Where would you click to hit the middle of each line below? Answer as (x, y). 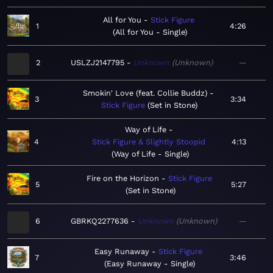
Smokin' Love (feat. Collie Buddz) (145, 93)
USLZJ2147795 (97, 63)
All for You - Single (150, 32)
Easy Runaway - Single (149, 264)
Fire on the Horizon (122, 179)
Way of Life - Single (150, 154)
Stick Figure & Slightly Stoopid (149, 142)
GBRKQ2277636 (100, 221)
